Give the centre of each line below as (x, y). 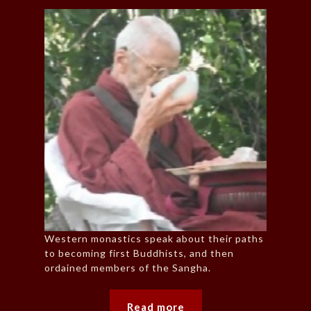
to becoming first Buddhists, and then (139, 253)
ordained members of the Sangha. (128, 267)
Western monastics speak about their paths (154, 238)
